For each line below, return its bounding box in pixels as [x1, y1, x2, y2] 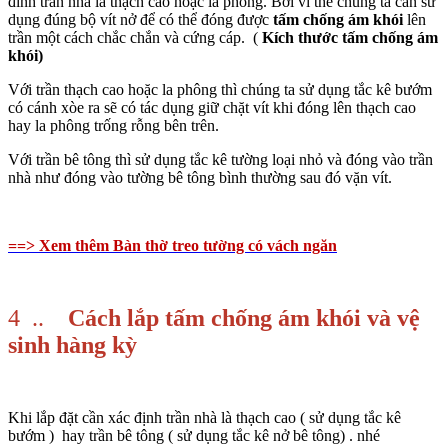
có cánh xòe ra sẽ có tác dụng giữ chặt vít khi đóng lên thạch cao [8, 99, 416, 117]
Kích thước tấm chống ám [262, 29, 438, 47]
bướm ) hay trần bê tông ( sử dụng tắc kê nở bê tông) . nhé [8, 427, 384, 445]
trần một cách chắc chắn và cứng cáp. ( [8, 29, 262, 47]
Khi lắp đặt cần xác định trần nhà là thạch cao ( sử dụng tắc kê [8, 409, 401, 427]
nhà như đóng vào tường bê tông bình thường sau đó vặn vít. [8, 169, 396, 187]
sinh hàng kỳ [8, 332, 143, 359]
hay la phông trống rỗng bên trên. [8, 117, 223, 135]
